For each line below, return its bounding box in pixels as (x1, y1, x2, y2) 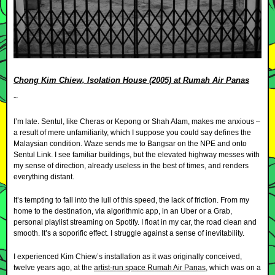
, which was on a (206, 263, 261, 272)
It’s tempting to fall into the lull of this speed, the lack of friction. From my (14, 195, 249, 204)
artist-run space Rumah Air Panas (94, 263, 206, 272)
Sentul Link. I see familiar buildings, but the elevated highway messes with (14, 150, 260, 159)
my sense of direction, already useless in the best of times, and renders (14, 161, 249, 170)
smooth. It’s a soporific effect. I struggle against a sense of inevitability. (14, 228, 244, 238)
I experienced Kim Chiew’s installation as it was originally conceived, (14, 252, 242, 261)
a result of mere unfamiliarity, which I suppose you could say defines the (14, 128, 251, 137)
